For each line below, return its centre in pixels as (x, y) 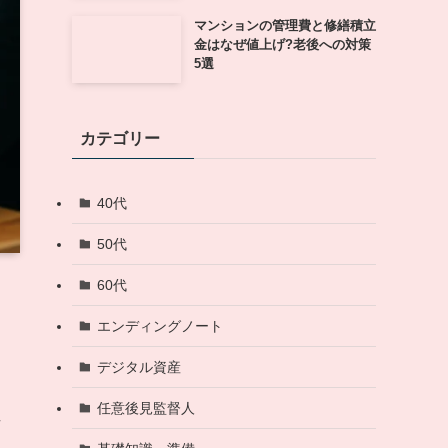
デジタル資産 (138, 366)
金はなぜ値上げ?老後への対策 (282, 44)
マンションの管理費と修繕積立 (284, 25)
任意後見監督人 (145, 407)
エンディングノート (159, 325)
